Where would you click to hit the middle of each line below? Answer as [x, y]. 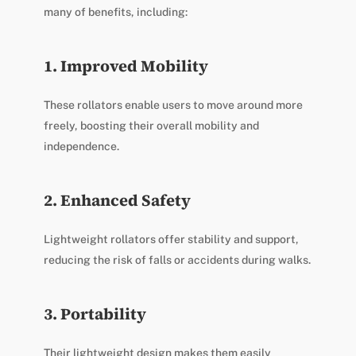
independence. [81, 147]
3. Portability [95, 314]
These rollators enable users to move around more [173, 105]
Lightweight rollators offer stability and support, [171, 240]
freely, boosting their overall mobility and [151, 126]
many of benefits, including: [115, 12]
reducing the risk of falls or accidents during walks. [177, 260]
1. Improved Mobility [126, 66]
